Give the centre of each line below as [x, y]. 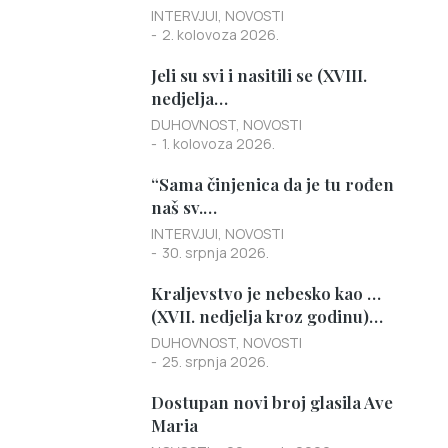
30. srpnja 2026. [215, 252]
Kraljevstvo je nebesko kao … [266, 293]
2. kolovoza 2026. [220, 34]
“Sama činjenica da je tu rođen [272, 184]
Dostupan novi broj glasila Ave [272, 402]
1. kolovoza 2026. [218, 143]
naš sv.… [184, 207]
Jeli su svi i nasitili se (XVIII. [259, 75]
